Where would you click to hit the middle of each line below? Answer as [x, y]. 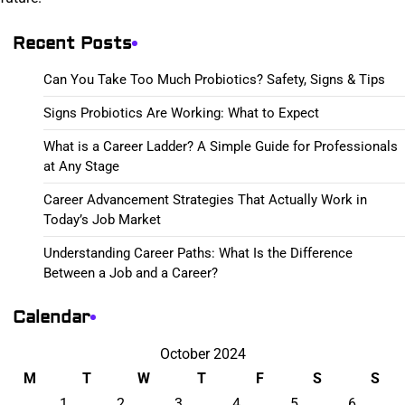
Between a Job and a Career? [131, 273]
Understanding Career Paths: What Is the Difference [198, 253]
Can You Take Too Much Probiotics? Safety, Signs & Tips [214, 79]
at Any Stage [81, 166]
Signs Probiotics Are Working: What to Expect [181, 113]
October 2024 [202, 353]
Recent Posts [72, 43]
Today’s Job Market [102, 219]
